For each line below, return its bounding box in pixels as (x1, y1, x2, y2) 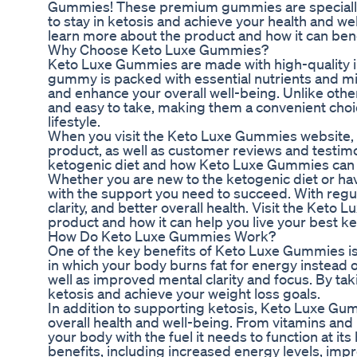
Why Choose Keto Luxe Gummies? (48, 41, 269, 59)
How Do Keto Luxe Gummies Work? (48, 227, 276, 245)
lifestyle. (48, 112, 100, 131)
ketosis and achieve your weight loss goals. (48, 284, 320, 303)
